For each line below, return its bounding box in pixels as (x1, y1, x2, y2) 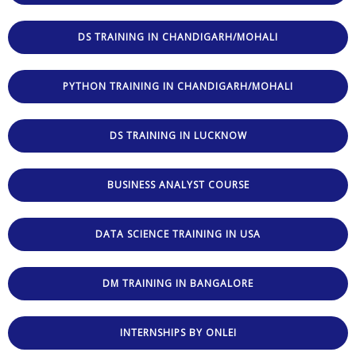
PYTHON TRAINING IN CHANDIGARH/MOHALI (63, 79, 293, 94)
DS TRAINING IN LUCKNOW (109, 129, 247, 143)
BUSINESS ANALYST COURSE (106, 178, 250, 192)
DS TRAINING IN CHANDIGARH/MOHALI (78, 30, 278, 44)
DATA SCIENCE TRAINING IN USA (95, 227, 261, 242)
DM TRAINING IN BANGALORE (103, 277, 253, 291)
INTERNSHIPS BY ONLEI (119, 326, 237, 340)
